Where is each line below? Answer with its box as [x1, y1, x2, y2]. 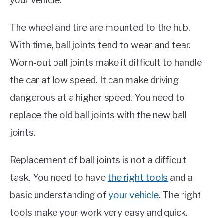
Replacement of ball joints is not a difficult [10, 154, 187, 165]
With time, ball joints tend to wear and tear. [10, 39, 191, 51]
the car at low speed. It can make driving [10, 74, 179, 86]
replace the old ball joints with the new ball [10, 109, 187, 121]
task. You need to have [10, 171, 108, 183]
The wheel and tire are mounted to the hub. [10, 21, 190, 33]
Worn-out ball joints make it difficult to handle [10, 56, 202, 68]
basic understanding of [10, 189, 109, 200]
